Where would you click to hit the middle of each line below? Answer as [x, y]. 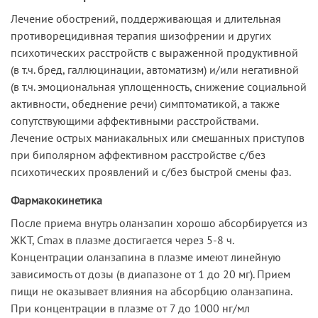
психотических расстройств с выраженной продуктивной [154, 52]
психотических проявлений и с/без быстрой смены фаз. [151, 171]
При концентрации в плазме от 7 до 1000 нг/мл [130, 308]
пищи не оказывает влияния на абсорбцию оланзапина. [152, 291]
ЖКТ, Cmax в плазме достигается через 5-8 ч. [122, 240]
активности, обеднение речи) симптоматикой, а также [145, 103]
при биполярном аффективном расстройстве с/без [138, 154]
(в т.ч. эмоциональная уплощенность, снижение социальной [159, 86]
